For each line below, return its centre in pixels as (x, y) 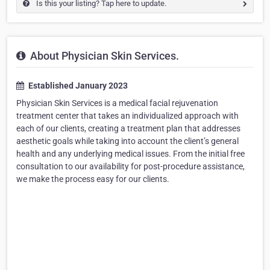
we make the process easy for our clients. (93, 179)
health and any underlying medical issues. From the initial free (130, 154)
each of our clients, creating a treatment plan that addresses (128, 129)
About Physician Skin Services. (103, 56)
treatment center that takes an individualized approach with (127, 116)
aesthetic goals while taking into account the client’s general (127, 141)
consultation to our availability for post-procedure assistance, (130, 167)
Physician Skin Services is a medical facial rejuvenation (117, 103)
